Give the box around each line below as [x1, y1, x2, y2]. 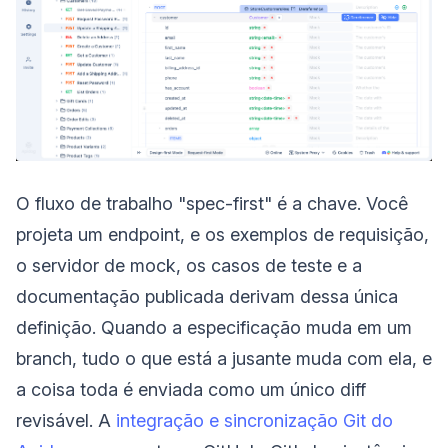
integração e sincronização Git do [116, 410, 393, 432]
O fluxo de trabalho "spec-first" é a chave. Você [16, 193, 408, 215]
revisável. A [16, 410, 116, 432]
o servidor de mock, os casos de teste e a [16, 255, 362, 277]
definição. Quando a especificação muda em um [16, 317, 412, 339]
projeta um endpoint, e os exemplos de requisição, [16, 224, 429, 246]
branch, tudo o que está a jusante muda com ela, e [16, 348, 432, 370]
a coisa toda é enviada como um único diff [16, 379, 366, 401]
